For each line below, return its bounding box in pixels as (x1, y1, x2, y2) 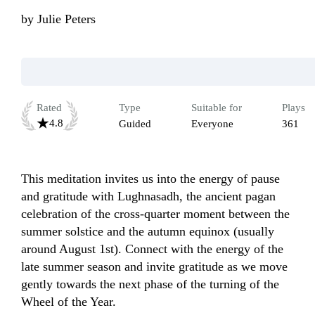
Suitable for (191, 102, 242, 114)
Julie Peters (37, 12, 96, 27)
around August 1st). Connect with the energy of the (21, 242, 283, 257)
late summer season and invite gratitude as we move (21, 259, 288, 274)
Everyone (191, 118, 233, 130)
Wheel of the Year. (21, 295, 116, 309)
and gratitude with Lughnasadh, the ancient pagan (21, 189, 276, 204)
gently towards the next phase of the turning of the (21, 277, 279, 292)
